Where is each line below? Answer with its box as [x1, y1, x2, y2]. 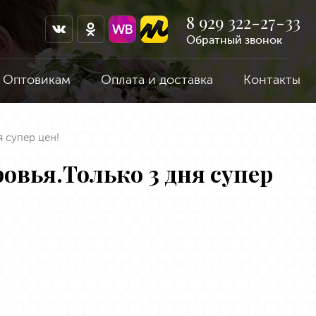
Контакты [243, 72, 300, 87]
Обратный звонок [186, 32, 282, 47]
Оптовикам [2, 72, 71, 87]
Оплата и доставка [100, 72, 213, 87]
